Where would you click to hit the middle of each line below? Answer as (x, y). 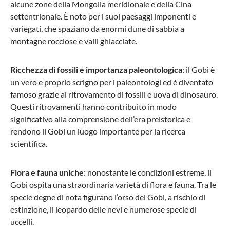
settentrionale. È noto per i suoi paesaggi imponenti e (103, 16)
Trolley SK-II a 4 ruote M (78, 27)
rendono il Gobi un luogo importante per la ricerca (98, 131)
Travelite (56, 15)
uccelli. (22, 222)
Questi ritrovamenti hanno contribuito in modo (93, 107)
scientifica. (29, 144)
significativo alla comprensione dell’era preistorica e (100, 119)
